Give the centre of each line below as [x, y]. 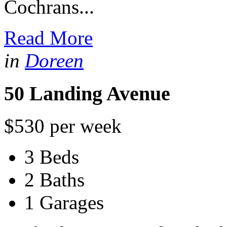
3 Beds [52, 157]
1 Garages [64, 203]
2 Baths [54, 180]
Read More [48, 37]
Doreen [54, 60]
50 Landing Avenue [87, 93]
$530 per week [63, 126]
